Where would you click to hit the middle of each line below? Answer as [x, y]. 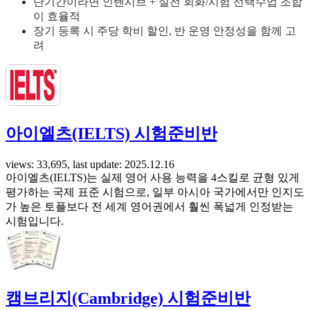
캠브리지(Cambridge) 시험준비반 [128, 299]
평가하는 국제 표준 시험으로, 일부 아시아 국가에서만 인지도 [155, 192]
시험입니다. [35, 221]
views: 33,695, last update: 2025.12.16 [90, 165]
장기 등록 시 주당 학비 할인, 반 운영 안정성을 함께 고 [165, 31]
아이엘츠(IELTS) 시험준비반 [111, 134]
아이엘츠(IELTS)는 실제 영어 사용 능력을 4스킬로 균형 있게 [153, 178]
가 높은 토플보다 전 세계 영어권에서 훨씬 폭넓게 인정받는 [149, 207]
